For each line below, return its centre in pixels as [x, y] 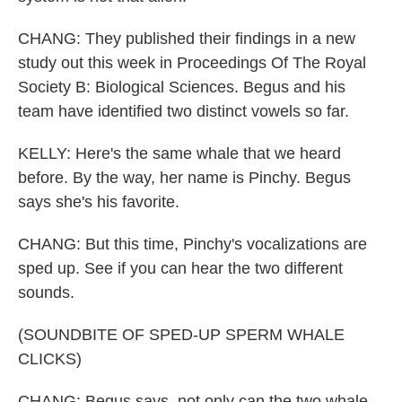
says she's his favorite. [99, 202]
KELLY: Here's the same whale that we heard [179, 153]
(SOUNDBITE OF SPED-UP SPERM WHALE [181, 335]
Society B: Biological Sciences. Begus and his [182, 87]
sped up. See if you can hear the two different [180, 268]
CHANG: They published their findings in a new [187, 39]
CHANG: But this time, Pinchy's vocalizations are [192, 244]
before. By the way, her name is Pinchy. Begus [184, 178]
